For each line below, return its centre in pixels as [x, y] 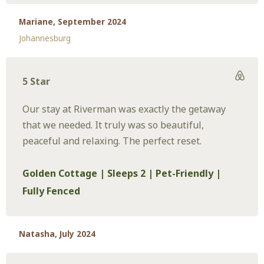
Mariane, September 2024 [73, 22]
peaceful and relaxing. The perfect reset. [112, 141]
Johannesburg [45, 39]
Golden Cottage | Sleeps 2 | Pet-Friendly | [122, 173]
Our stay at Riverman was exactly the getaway [124, 109]
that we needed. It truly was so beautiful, [113, 125]
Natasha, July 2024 [57, 234]
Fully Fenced [52, 191]
